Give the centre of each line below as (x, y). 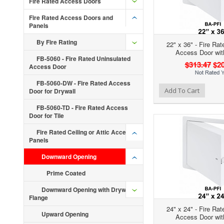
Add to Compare (132, 89)
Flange (38, 197)
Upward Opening (65, 214)
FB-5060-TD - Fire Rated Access (82, 107)
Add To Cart (182, 91)
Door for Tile (46, 115)
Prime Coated (66, 173)
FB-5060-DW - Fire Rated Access (83, 83)
